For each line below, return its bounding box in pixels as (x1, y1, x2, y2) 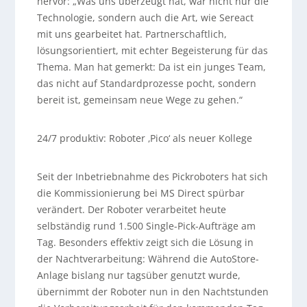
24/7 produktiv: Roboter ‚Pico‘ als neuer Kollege (36, 132, 252, 145)
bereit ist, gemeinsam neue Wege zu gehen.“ (36, 93, 243, 107)
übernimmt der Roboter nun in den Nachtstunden (36, 285, 269, 299)
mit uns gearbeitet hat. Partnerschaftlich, (36, 27, 227, 41)
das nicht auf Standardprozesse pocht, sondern (36, 77, 256, 90)
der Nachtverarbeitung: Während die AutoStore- (36, 252, 259, 266)
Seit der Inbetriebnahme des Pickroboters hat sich (36, 170, 268, 184)
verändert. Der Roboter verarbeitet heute (36, 203, 226, 217)
